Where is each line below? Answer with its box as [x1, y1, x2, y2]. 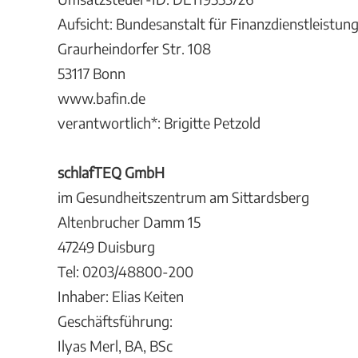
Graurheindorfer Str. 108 [58, 39, 211, 58]
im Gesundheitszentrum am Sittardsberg [58, 188, 309, 206]
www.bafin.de [58, 89, 145, 107]
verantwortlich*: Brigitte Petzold [58, 113, 261, 132]
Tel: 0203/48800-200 [58, 262, 193, 280]
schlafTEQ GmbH [58, 163, 165, 181]
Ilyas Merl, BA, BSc [58, 336, 173, 355]
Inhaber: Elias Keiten [58, 287, 184, 305]
